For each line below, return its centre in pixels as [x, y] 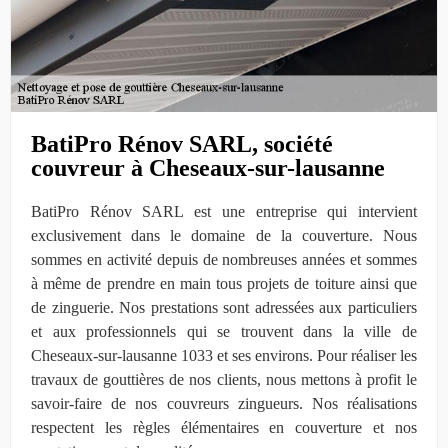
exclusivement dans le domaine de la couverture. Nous [224, 235]
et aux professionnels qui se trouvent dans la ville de [224, 331]
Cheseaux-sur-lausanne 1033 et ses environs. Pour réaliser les [224, 355]
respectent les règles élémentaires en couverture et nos [224, 427]
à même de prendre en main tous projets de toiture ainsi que [224, 283]
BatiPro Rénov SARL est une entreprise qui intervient [224, 211]
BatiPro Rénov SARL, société [182, 143]
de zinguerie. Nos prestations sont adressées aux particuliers [224, 307]
